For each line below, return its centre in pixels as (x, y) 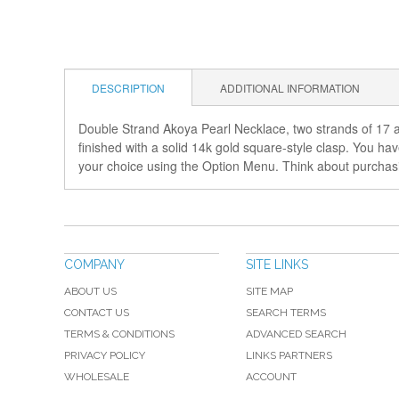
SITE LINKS (277, 265)
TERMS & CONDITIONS (119, 334)
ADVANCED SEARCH (296, 334)
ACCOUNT (271, 377)
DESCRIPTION (128, 88)
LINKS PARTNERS (289, 355)
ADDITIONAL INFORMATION (290, 88)
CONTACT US (97, 313)
